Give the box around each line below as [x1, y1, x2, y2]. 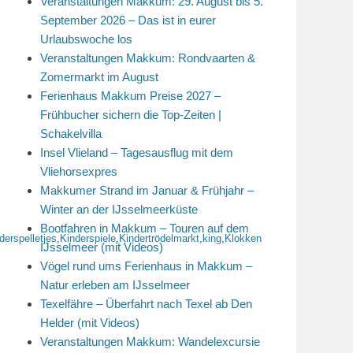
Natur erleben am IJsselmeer [40, 278, 190, 292]
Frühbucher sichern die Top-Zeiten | [40, 108, 221, 121]
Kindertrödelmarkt [119, 232, 199, 244]
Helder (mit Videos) [40, 316, 139, 329]
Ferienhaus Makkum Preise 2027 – [40, 89, 221, 102]
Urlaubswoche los [40, 32, 132, 46]
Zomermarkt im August [40, 70, 158, 84]
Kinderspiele [60, 232, 116, 244]
